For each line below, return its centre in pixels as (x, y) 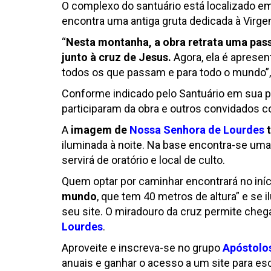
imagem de (100, 130)
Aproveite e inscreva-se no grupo (141, 248)
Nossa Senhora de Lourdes (197, 130)
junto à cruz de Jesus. (116, 57)
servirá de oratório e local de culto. (143, 160)
